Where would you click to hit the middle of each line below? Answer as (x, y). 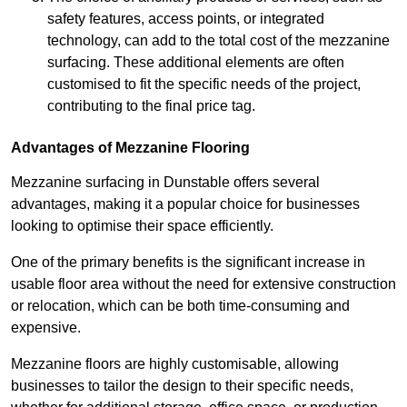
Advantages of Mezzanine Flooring (130, 148)
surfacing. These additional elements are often (196, 63)
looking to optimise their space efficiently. (142, 226)
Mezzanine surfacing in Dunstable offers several (165, 183)
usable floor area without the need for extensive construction (203, 284)
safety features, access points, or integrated (186, 19)
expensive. (46, 328)
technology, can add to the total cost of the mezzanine (218, 41)
